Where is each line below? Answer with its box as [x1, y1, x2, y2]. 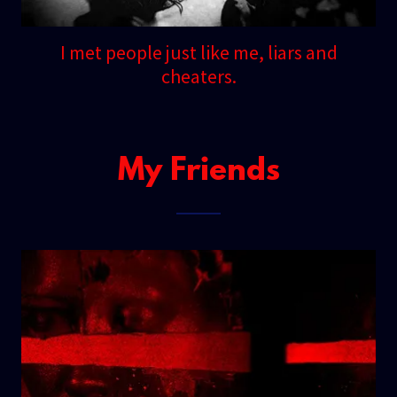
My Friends [117, 154, 280, 191]
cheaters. [160, 64, 237, 90]
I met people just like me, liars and [59, 40, 338, 66]
